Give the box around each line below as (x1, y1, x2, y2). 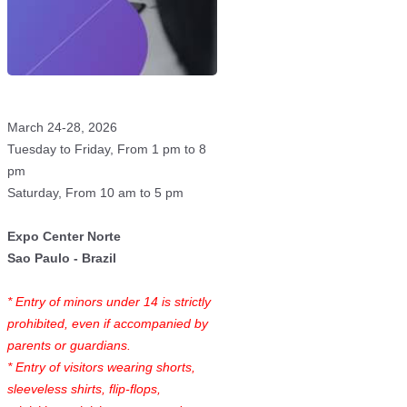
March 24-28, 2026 (7, 120, 117, 134)
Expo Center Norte (7, 229, 121, 243)
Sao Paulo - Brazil (7, 251, 116, 265)
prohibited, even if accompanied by (7, 316, 208, 331)
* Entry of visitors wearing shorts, (7, 360, 195, 374)
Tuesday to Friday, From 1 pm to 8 (7, 142, 206, 156)
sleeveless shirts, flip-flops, (7, 382, 161, 396)
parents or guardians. (7, 338, 131, 352)
